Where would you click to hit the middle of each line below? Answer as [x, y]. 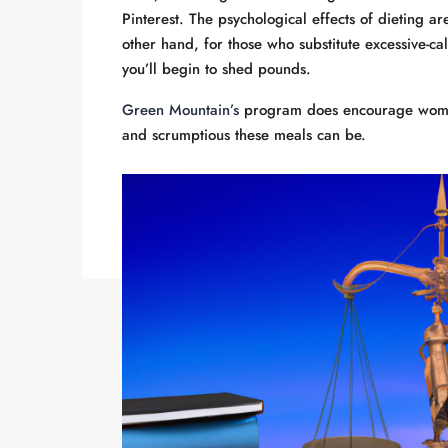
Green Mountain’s [180, 110]
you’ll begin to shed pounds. [216, 69]
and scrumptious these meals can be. [244, 135]
